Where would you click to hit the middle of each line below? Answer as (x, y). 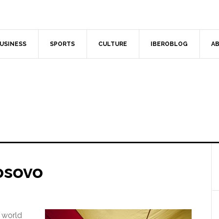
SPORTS (62, 44)
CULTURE (113, 44)
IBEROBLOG (169, 44)
